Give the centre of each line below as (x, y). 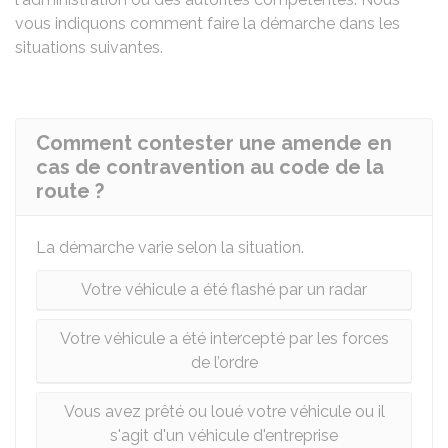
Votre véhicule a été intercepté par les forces (224, 338)
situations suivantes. (89, 47)
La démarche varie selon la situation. (170, 247)
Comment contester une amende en (214, 143)
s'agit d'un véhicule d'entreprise (224, 435)
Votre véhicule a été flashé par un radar (224, 289)
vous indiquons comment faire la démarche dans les (207, 23)
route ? (70, 191)
